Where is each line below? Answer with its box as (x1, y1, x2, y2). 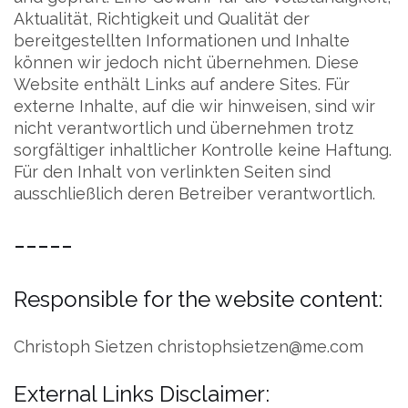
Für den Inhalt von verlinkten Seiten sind (14, 162, 331, 181)
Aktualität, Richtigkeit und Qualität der (14, 9, 310, 28)
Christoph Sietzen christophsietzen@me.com (14, 337, 363, 356)
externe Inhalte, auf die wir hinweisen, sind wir (14, 97, 375, 116)
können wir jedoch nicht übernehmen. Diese (14, 53, 359, 72)
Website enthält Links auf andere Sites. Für (14, 75, 350, 94)
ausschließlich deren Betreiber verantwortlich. (14, 184, 375, 203)
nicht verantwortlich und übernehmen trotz (14, 118, 353, 138)
